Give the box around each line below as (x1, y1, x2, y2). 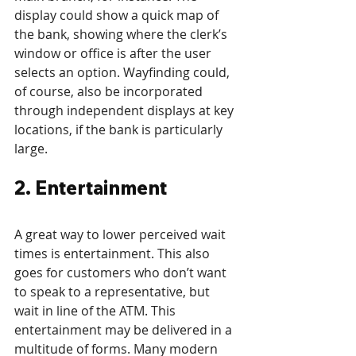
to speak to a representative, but (14, 283, 213, 301)
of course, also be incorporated (14, 83, 206, 101)
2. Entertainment (14, 176, 167, 200)
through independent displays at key (14, 102, 237, 120)
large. (14, 140, 48, 158)
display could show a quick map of (14, 6, 222, 25)
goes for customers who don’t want (14, 264, 230, 282)
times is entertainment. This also (14, 245, 213, 263)
